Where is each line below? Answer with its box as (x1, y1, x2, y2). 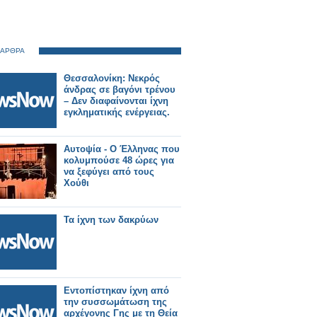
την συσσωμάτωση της (64, 296, 167, 307)
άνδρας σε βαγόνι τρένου (64, 84, 175, 95)
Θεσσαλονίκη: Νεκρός (64, 73, 160, 83)
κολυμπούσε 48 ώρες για (64, 155, 174, 166)
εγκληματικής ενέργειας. (64, 107, 170, 117)
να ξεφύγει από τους (64, 166, 154, 177)
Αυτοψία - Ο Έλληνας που (64, 144, 180, 154)
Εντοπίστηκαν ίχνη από (64, 285, 169, 296)
